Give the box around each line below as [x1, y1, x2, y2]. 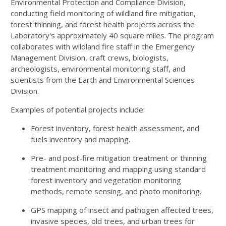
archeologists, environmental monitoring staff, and [11, 64, 185, 74]
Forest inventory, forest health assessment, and [31, 123, 199, 133]
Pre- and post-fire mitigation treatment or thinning [31, 153, 207, 163]
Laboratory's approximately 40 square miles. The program [11, 30, 214, 40]
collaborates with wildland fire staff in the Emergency [11, 41, 195, 51]
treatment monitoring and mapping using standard [31, 164, 206, 174]
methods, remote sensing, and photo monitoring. [31, 186, 201, 196]
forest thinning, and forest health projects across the [11, 19, 195, 29]
